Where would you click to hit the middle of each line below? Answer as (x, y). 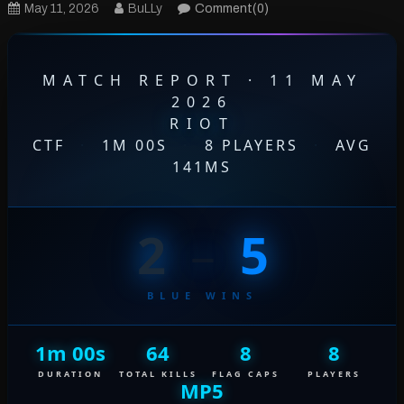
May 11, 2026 (61, 9)
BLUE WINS (202, 296)
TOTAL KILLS (158, 374)
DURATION (70, 374)
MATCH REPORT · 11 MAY (202, 81)
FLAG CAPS (246, 374)
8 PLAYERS (252, 146)
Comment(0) (231, 9)
